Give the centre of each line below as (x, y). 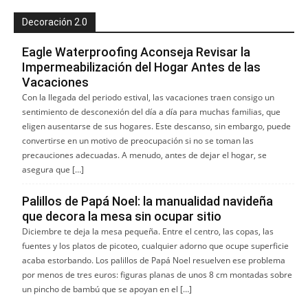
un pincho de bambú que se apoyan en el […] (107, 289)
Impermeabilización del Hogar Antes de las (141, 67)
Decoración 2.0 (55, 22)
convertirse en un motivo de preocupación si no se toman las (138, 141)
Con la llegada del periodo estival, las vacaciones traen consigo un (148, 98)
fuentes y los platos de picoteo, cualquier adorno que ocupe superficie (155, 246)
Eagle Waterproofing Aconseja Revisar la (136, 52)
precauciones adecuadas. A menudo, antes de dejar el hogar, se (144, 155)
